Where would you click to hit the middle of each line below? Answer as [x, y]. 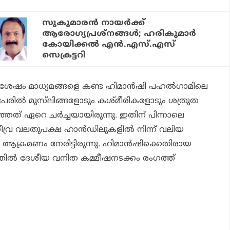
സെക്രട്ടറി [64, 56]
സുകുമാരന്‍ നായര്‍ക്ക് [94, 23]
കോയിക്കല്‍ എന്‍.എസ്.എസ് [109, 45]
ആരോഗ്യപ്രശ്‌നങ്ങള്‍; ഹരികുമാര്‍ [119, 34]
